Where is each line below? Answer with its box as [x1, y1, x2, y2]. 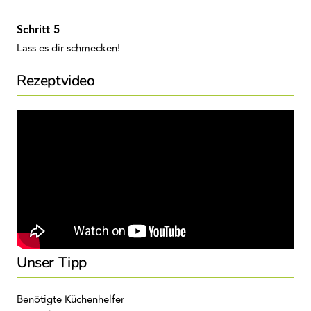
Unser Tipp [17, 253, 87, 272]
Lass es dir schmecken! [17, 40, 123, 56]
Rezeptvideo [17, 71, 95, 90]
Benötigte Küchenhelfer [17, 292, 124, 308]
